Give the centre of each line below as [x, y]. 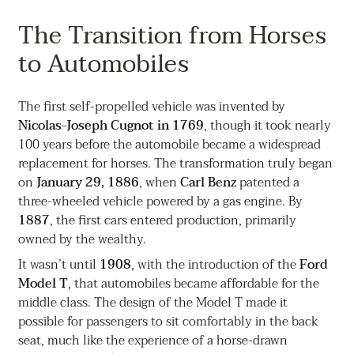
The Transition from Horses [172, 36]
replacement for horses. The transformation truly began [175, 164]
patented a [267, 183]
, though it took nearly [267, 126]
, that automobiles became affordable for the [193, 284]
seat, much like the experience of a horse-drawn [153, 341]
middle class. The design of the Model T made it [153, 303]
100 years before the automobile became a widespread [169, 145]
